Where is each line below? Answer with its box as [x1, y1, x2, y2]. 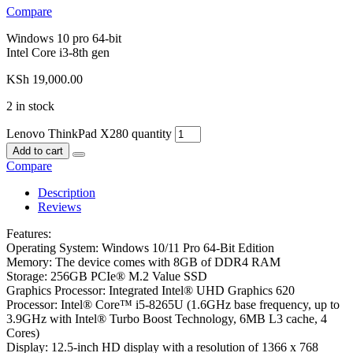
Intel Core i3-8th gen [6, 45, 110, 59]
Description [38, 185, 95, 199]
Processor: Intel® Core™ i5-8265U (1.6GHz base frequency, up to [6, 297, 340, 311]
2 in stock [6, 98, 54, 113]
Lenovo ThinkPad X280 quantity [6, 126, 172, 140]
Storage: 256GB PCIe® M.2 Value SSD [6, 269, 207, 283]
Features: [6, 226, 51, 240]
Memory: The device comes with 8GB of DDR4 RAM [6, 255, 281, 269]
